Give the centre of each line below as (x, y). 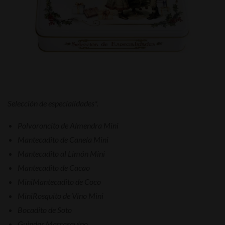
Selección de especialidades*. (53, 103)
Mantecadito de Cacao (54, 167)
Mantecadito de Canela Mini (63, 139)
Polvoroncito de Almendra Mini (68, 125)
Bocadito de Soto (45, 209)
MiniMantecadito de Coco (59, 181)
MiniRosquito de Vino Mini (61, 195)
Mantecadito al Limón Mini (61, 153)
